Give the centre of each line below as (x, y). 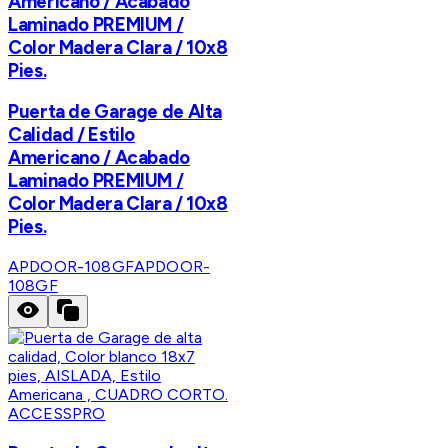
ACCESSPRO (57, 414)
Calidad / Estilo (72, 135)
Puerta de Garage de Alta (115, 112)
